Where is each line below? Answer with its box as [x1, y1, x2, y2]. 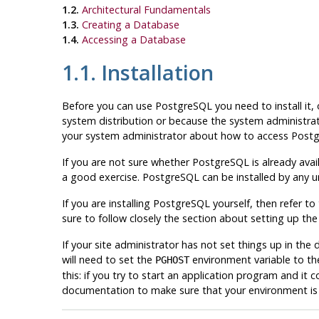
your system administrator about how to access [61, 129, 291, 143]
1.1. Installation [61, 58, 214, 86]
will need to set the [61, 253, 155, 267]
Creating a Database [81, 17, 179, 31]
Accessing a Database [81, 32, 186, 46]
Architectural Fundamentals [81, 2, 211, 16]
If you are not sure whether [61, 155, 192, 169]
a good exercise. [61, 170, 142, 184]
